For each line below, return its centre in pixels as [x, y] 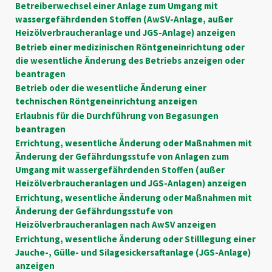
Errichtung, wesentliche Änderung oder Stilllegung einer [135, 239]
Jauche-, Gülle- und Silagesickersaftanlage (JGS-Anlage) [133, 252]
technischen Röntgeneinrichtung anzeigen [106, 101]
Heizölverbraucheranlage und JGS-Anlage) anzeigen [125, 32]
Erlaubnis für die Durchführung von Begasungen [117, 115]
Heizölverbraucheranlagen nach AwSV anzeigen [115, 225]
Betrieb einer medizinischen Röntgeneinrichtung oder [130, 47]
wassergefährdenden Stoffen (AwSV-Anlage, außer [124, 19]
